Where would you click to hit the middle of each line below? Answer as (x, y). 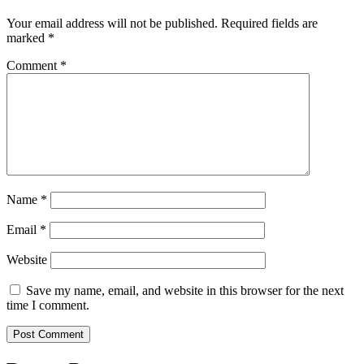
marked (27, 38)
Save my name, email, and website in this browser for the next (185, 291)
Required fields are (269, 24)
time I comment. (48, 305)
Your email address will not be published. (112, 24)
